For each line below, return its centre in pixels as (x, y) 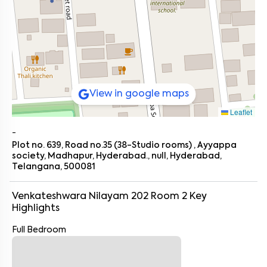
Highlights (36, 209)
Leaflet (240, 112)
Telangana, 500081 (54, 167)
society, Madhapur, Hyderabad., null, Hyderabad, (117, 156)
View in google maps (139, 94)
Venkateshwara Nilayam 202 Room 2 (100, 197)
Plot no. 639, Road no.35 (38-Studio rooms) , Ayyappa (124, 145)
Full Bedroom (39, 230)
